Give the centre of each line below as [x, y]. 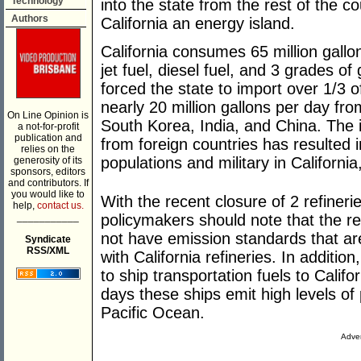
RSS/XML [48, 251]
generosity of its [48, 160]
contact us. [60, 205]
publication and [48, 138]
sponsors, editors [48, 172]
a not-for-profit [48, 127]
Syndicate [48, 239]
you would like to [48, 194]
